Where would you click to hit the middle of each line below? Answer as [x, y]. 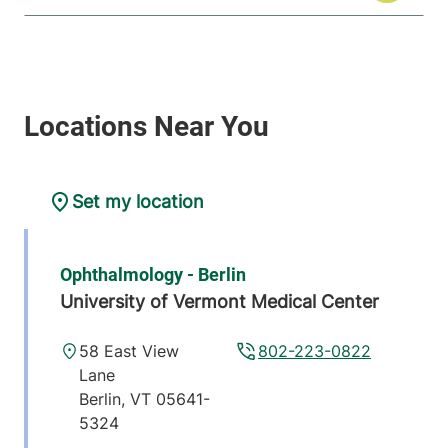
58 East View [129, 351]
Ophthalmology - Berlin [153, 275]
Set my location [138, 202]
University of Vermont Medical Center [219, 302]
